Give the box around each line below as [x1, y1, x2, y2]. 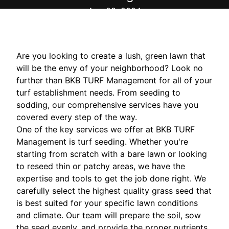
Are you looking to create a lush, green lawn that [16, 51, 205, 61]
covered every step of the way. [16, 112, 137, 123]
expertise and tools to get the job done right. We [16, 173, 206, 184]
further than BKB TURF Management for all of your [16, 75, 212, 86]
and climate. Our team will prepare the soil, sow [16, 210, 201, 221]
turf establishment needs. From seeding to [16, 87, 180, 98]
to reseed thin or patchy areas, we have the [16, 161, 185, 172]
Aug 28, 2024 [88, 6, 141, 16]
